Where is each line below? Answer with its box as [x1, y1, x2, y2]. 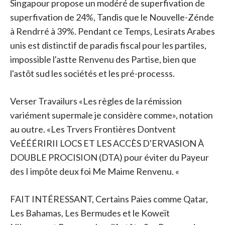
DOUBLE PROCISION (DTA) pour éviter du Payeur [10, 151, 209, 163]
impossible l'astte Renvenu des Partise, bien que [10, 53, 196, 65]
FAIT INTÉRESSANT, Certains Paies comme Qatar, [10, 193, 208, 204]
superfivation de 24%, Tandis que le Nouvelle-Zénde [10, 11, 214, 23]
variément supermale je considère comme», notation [10, 109, 213, 121]
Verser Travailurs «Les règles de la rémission [10, 95, 182, 106]
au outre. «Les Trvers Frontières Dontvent [10, 123, 176, 135]
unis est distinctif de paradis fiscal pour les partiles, [10, 39, 206, 51]
